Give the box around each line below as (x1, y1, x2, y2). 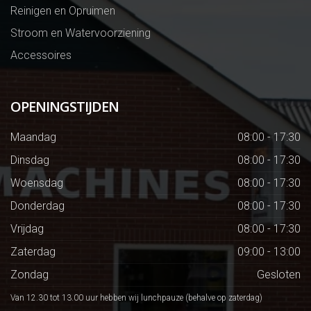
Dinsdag (10, 153, 49, 167)
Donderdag (10, 199, 65, 212)
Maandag (10, 131, 56, 144)
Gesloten (257, 268, 301, 281)
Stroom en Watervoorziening (10, 26, 151, 40)
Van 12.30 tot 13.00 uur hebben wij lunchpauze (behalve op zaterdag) (10, 293, 262, 303)
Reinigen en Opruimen (10, 4, 115, 17)
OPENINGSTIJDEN (10, 97, 119, 116)
